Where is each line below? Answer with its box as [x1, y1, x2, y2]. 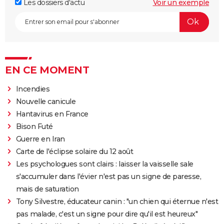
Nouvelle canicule [15, 96, 76, 106]
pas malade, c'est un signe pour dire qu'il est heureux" [15, 209, 198, 218]
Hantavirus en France [15, 109, 88, 118]
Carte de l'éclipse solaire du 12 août [15, 146, 133, 156]
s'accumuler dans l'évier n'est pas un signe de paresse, [15, 171, 201, 181]
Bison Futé [15, 121, 53, 131]
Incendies [15, 84, 50, 93]
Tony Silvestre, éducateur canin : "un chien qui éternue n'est [15, 196, 218, 206]
